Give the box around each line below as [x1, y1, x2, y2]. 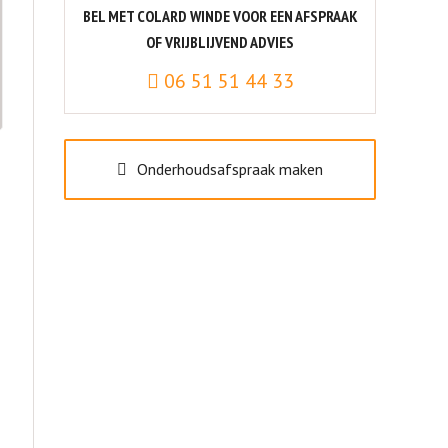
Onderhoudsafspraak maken [137, 158, 323, 179]
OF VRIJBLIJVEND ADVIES [146, 31, 294, 52]
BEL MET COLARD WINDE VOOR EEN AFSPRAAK [82, 5, 358, 26]
